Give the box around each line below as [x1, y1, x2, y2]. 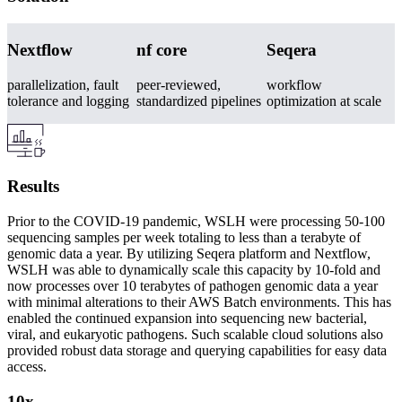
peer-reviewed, [136, 76, 222, 92]
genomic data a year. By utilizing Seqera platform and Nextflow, [7, 246, 371, 262]
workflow [266, 76, 322, 92]
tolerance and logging [7, 92, 129, 109]
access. [7, 359, 47, 375]
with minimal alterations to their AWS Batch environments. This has [7, 294, 391, 310]
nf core [136, 39, 188, 59]
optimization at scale [266, 92, 381, 109]
